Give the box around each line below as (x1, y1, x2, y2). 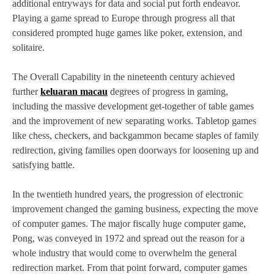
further (12, 86, 40, 97)
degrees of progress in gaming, (108, 86, 228, 97)
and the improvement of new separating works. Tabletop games (12, 116, 256, 127)
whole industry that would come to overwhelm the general (12, 248, 237, 259)
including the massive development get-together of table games (12, 101, 254, 112)
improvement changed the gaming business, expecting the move (12, 204, 258, 215)
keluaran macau (40, 86, 108, 97)
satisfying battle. (12, 160, 75, 171)
